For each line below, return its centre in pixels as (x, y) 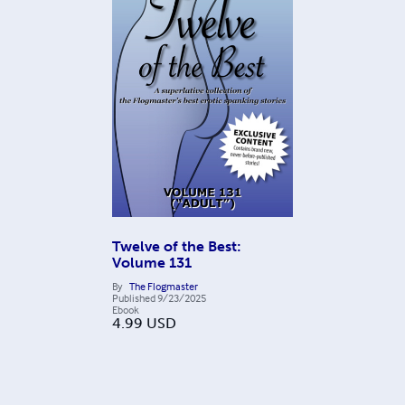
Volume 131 (152, 262)
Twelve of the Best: (177, 246)
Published (134, 297)
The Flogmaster (164, 286)
